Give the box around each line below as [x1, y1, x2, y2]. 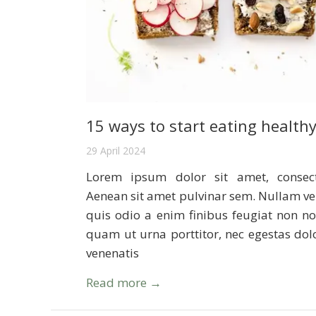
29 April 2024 [86, 144, 145, 157]
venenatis [86, 245, 139, 261]
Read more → [86, 274, 162, 291]
